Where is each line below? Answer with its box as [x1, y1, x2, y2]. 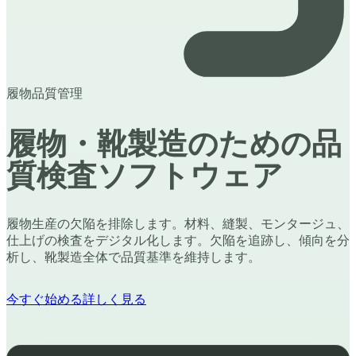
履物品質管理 [6, 87, 83, 100]
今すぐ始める [6, 292, 83, 307]
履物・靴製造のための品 [6, 126, 342, 161]
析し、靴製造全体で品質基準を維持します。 [6, 250, 261, 265]
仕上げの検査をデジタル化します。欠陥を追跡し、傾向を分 [6, 234, 350, 248]
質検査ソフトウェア [6, 158, 283, 192]
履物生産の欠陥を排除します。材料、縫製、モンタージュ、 [6, 217, 350, 231]
